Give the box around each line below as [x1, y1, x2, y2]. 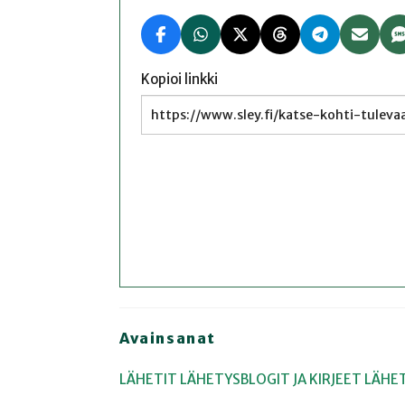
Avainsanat [119, 329, 216, 348]
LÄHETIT [119, 370, 177, 388]
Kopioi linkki [140, 70, 218, 88]
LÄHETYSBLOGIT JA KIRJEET [180, 370, 362, 388]
